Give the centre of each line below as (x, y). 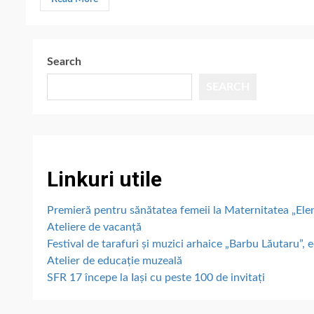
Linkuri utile (104, 179)
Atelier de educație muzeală (115, 261)
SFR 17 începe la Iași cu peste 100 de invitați (156, 278)
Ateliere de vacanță (94, 227)
